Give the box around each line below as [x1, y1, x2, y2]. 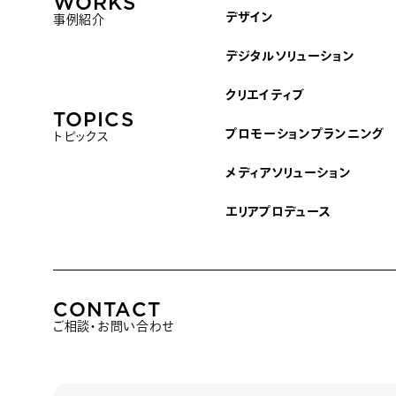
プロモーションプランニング [225, 126, 385, 141]
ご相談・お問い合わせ [53, 319, 174, 333]
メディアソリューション [225, 165, 352, 179]
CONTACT [53, 297, 161, 321]
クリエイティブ [225, 88, 305, 102]
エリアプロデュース [225, 204, 332, 218]
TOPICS [53, 107, 134, 132]
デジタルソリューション [225, 49, 355, 63]
